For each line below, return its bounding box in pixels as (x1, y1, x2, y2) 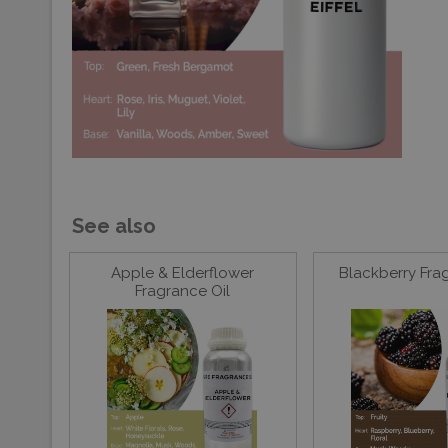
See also (72, 214, 156, 238)
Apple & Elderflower (111, 264, 254, 282)
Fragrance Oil (135, 282, 230, 300)
